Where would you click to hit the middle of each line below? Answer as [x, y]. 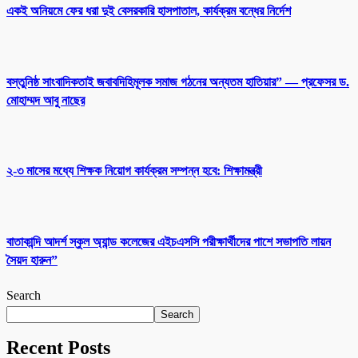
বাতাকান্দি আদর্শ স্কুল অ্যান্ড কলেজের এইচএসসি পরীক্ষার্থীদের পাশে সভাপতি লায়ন [169, 241]
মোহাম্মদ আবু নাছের [46, 100]
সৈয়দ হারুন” [32, 260]
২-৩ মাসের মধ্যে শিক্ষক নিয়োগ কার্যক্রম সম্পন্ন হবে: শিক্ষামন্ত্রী [134, 171]
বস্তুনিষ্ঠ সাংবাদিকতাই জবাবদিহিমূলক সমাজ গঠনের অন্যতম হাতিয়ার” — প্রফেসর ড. [178, 82]
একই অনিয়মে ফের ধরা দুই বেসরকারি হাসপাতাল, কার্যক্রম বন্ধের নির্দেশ [149, 11]
